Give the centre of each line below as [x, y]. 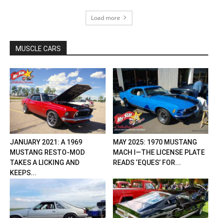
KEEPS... [23, 173]
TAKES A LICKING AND [45, 162]
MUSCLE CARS [38, 48]
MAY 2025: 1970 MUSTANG [155, 142]
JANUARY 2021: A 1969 [46, 142]
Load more [106, 18]
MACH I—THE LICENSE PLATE [159, 152]
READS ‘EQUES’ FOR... [147, 162]
